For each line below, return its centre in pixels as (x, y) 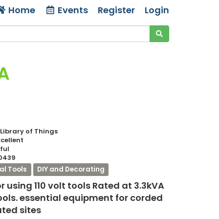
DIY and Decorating (71, 169)
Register (116, 10)
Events (73, 10)
